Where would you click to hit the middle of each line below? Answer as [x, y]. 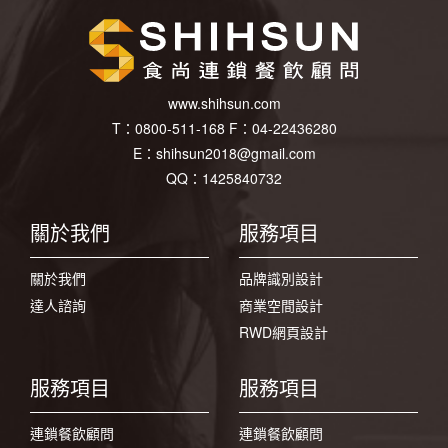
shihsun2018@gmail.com [235, 153]
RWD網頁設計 [283, 332]
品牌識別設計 [281, 278]
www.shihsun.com [224, 103]
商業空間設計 [281, 305]
